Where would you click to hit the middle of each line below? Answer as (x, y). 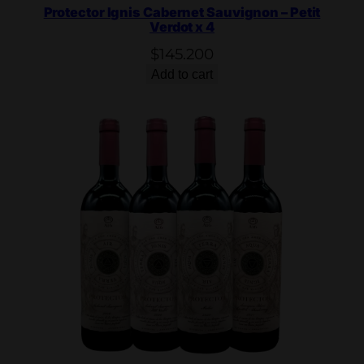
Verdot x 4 (182, 27)
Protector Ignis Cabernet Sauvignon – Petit (182, 13)
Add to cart (182, 74)
